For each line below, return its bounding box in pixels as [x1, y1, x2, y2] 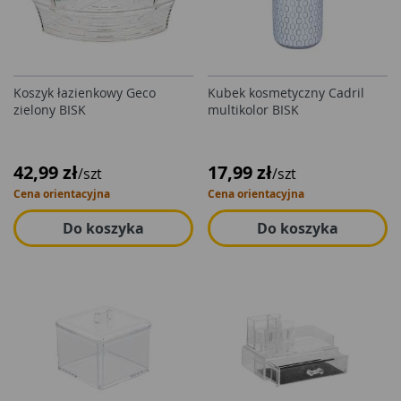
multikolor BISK [208, 101, 299, 118]
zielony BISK [13, 101, 86, 118]
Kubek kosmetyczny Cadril [208, 84, 364, 101]
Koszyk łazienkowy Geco [13, 84, 156, 101]
